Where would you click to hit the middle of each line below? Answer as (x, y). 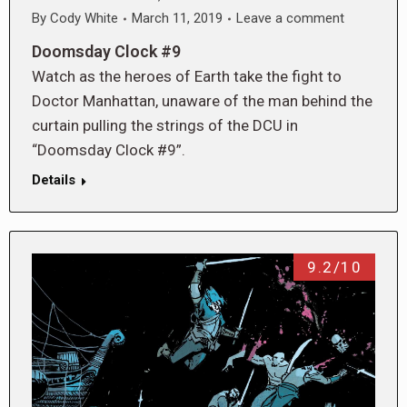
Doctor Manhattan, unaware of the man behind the (202, 101)
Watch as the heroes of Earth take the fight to (187, 77)
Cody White (84, 19)
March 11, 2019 (177, 19)
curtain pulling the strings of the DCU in (165, 126)
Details (54, 180)
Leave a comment (290, 19)
